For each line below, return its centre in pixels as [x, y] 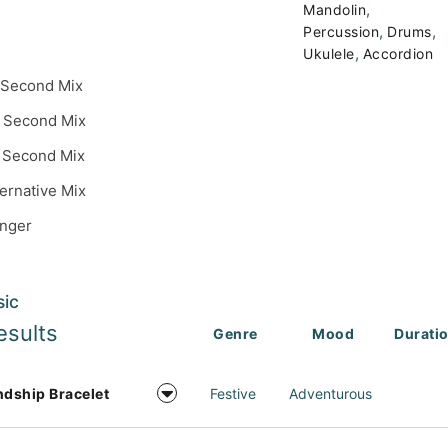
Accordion [398, 53]
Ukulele [329, 53]
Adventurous [331, 393]
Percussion [341, 31]
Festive [233, 393]
